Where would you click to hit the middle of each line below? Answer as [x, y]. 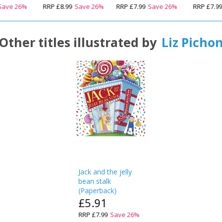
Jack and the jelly [105, 172]
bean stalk [95, 181]
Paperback [97, 191]
